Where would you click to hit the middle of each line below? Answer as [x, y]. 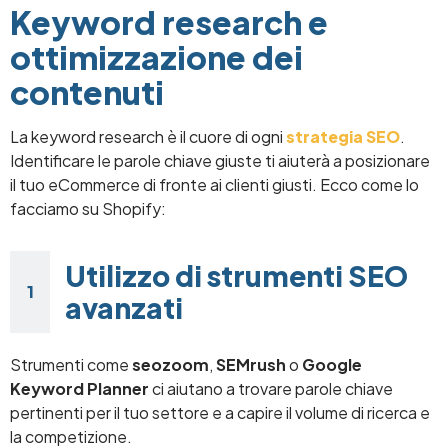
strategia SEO [343, 136]
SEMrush [251, 364]
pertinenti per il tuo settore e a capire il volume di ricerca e [220, 412]
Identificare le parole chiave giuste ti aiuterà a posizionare [220, 160]
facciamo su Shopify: [88, 208]
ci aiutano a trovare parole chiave [271, 388]
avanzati [124, 307]
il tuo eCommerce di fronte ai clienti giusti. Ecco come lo [214, 184]
